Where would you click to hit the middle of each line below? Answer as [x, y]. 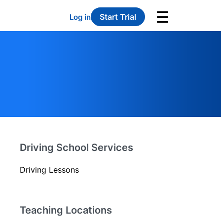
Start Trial [118, 17]
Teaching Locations [66, 210]
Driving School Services [76, 147]
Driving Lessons [49, 170]
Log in [80, 17]
